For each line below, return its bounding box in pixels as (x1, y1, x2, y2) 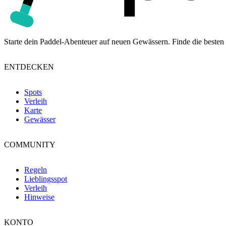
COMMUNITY (4, 140, 55, 149)
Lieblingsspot (24, 174, 67, 183)
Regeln (24, 165, 47, 174)
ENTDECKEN (4, 62, 54, 71)
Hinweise (24, 192, 54, 201)
